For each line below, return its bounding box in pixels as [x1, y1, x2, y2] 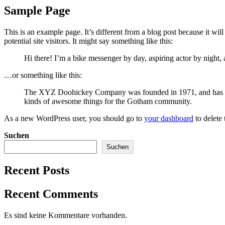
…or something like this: [4, 70, 82, 79]
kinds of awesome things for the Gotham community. [24, 96, 192, 105]
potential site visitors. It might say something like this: [4, 36, 173, 45]
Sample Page [4, 4, 70, 17]
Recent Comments [4, 187, 98, 200]
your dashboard [144, 114, 193, 123]
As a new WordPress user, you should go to [4, 114, 144, 123]
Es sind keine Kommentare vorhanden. [4, 210, 127, 219]
